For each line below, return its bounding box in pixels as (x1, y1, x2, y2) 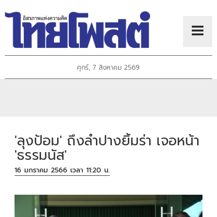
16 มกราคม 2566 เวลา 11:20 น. (15, 165, 110, 176)
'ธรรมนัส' (15, 144, 67, 166)
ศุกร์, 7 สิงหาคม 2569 (77, 62, 140, 73)
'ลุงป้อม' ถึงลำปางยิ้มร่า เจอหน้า (15, 130, 200, 151)
